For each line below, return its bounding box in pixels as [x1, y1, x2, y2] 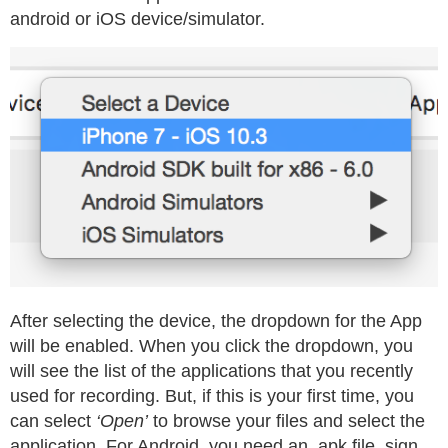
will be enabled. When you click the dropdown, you [10, 335, 413, 356]
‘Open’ [96, 410, 148, 431]
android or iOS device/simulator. [10, 8, 265, 29]
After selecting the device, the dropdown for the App [10, 310, 422, 331]
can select [10, 410, 96, 431]
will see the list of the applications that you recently [10, 360, 413, 381]
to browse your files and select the [148, 410, 425, 431]
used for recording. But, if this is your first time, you [10, 385, 414, 406]
